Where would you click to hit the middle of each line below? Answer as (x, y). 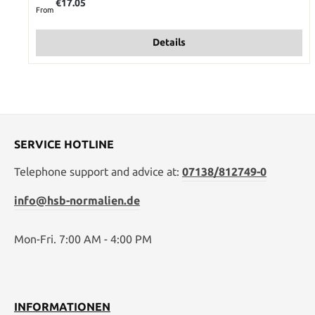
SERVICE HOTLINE (64, 144)
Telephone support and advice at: (98, 172)
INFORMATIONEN (62, 307)
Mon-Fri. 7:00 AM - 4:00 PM (83, 239)
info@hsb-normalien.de (77, 200)
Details (169, 43)
